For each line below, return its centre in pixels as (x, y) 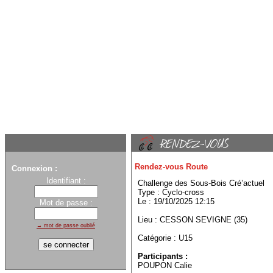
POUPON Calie (165, 266)
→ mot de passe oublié (66, 225)
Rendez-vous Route (171, 166)
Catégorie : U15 (165, 238)
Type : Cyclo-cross (171, 193)
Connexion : (34, 168)
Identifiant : (66, 181)
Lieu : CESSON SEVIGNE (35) (193, 220)
